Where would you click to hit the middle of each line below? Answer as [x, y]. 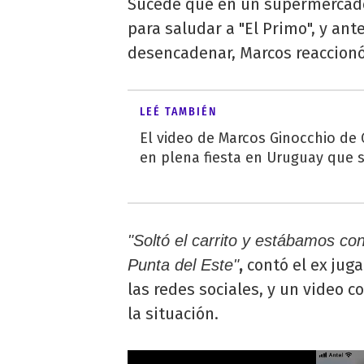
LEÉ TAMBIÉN [178, 111]
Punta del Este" [183, 264]
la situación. [173, 313]
